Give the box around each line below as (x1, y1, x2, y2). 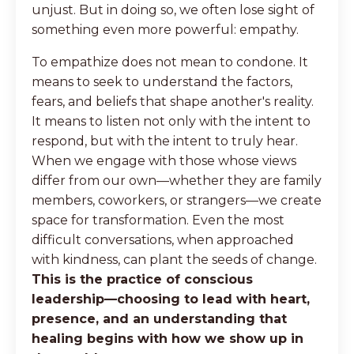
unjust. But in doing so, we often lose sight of (32, 2, 314, 17)
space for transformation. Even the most (32, 212, 284, 228)
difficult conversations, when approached (32, 232, 294, 247)
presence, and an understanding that (32, 311, 287, 326)
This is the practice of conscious (32, 271, 253, 287)
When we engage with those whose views (32, 153, 296, 168)
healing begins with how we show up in (32, 330, 303, 346)
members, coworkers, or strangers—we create (32, 192, 322, 208)
